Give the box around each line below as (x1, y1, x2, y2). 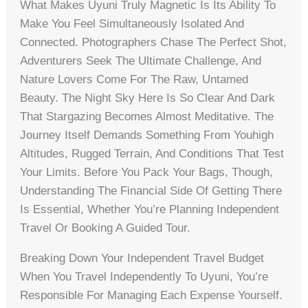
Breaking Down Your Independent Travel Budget (20, 252, 265, 265)
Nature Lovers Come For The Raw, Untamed (20, 73, 249, 87)
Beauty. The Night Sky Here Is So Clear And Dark (20, 91, 276, 105)
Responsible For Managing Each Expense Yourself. (20, 289, 283, 302)
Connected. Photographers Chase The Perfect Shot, (20, 36, 287, 49)
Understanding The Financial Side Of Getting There (20, 184, 283, 198)
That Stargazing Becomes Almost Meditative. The (20, 110, 274, 124)
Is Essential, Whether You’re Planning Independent (20, 203, 280, 217)
